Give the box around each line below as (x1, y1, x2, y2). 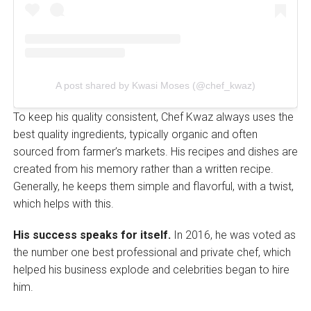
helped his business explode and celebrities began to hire (12, 263, 289, 277)
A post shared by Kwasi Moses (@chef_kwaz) (55, 80, 255, 92)
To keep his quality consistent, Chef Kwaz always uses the (12, 110, 294, 124)
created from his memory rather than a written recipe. (12, 162, 274, 176)
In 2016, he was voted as (170, 228, 296, 242)
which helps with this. (12, 197, 117, 211)
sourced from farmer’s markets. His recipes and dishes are (12, 145, 298, 159)
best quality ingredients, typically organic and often (12, 128, 258, 142)
